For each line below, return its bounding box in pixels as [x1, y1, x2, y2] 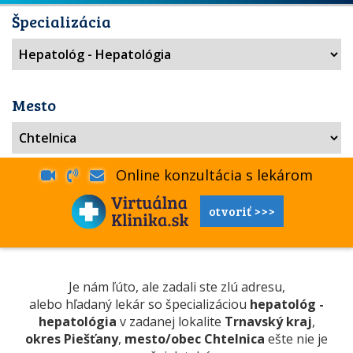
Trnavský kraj [224, 313, 312, 330]
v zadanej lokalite [116, 313, 225, 330]
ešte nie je [265, 330, 328, 347]
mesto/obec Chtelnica [124, 330, 265, 347]
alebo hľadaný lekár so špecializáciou [29, 295, 250, 313]
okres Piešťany [25, 330, 118, 347]
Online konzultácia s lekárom [103, 165, 313, 184]
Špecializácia [12, 10, 111, 32]
